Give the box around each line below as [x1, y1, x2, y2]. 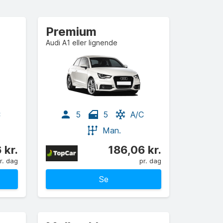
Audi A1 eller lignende [46, 38, 117, 47]
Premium [46, 24, 97, 39]
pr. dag [139, 157, 161, 165]
